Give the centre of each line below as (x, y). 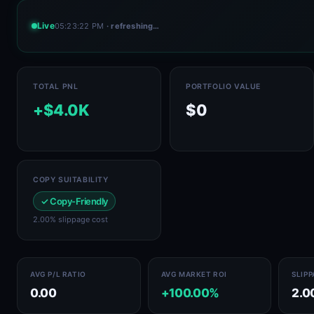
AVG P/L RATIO (58, 274)
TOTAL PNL (56, 87)
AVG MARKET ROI (194, 274)
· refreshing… (133, 26)
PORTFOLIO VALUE (223, 87)
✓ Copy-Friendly (74, 201)
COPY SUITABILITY (71, 180)
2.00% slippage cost (70, 219)
